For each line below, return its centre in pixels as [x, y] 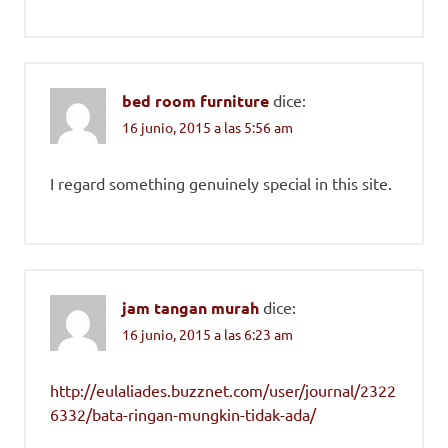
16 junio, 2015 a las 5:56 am [207, 127]
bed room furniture [195, 100]
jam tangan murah [190, 308]
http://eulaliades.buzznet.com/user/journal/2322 [223, 390]
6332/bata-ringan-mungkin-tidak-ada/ [183, 414]
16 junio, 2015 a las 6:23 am [207, 334]
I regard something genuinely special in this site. [221, 183]
